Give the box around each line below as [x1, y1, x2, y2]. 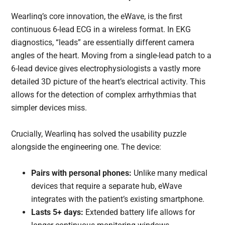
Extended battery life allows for [83, 207, 195, 217]
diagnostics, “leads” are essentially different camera [11, 38, 195, 48]
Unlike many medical [132, 168, 208, 178]
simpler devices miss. [11, 103, 87, 113]
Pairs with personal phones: [31, 168, 132, 178]
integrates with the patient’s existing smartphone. [31, 194, 205, 204]
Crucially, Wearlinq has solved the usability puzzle [11, 129, 187, 139]
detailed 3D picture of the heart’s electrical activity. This [11, 77, 206, 87]
